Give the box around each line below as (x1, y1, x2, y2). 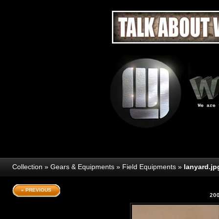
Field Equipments (122, 163, 176, 171)
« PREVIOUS (21, 187, 51, 193)
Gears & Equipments (50, 163, 114, 171)
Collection (12, 163, 43, 171)
